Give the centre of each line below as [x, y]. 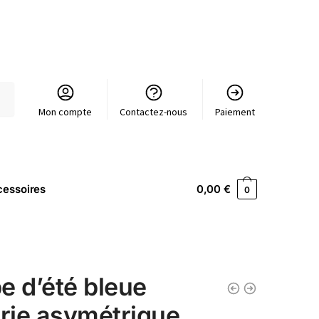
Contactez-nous [154, 111]
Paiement [235, 111]
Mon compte [66, 111]
